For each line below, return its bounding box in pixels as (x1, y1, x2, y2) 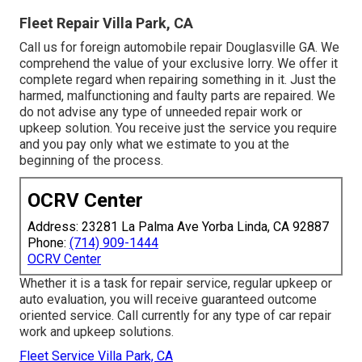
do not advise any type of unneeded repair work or (19, 103, 302, 120)
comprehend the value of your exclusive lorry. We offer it (19, 55, 338, 71)
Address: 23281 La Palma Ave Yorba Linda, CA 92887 (27, 218, 329, 234)
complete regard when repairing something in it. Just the (19, 71, 336, 87)
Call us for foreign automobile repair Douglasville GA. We (19, 39, 339, 55)
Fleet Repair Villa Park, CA (19, 14, 193, 32)
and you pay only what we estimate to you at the (19, 136, 289, 152)
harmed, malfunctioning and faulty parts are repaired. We (19, 87, 335, 103)
